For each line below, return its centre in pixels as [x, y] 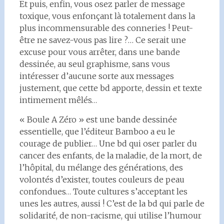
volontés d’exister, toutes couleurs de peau [102, 179]
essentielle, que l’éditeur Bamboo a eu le [97, 131]
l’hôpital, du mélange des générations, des [101, 167]
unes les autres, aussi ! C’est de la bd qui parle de [112, 203]
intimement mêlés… [58, 100]
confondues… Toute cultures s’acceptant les [103, 191]
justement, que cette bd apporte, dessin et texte [110, 88]
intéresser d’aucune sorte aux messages [96, 76]
